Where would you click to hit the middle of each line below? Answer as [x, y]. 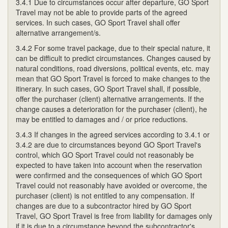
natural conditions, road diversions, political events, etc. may [112, 68]
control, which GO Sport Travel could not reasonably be [105, 154]
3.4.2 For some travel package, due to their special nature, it [113, 48]
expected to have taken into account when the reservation [109, 165]
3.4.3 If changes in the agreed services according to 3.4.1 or [113, 134]
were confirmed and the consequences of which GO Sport [109, 175]
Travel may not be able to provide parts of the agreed [102, 12]
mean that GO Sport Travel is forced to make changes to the [113, 78]
